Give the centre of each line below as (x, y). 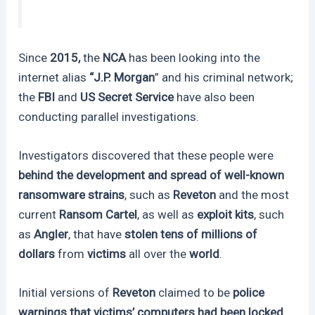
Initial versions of (66, 293)
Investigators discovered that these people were (146, 156)
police (247, 293)
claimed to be (194, 293)
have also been (216, 97)
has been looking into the (195, 58)
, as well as (166, 215)
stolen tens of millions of (190, 234)
